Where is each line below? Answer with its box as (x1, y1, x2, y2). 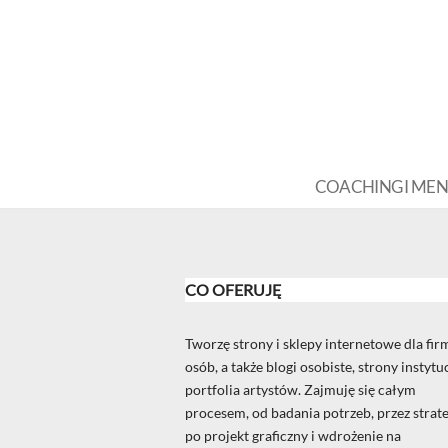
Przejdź (15, 45, 61, 62)
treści (15, 91, 50, 108)
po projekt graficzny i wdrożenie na (185, 427, 401, 445)
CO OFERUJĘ (185, 280, 282, 300)
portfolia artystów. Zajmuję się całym (185, 381, 416, 399)
